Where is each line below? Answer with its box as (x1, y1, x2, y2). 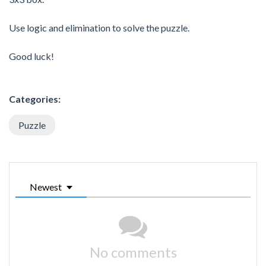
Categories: (9, 93, 61, 104)
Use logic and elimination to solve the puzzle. (9, 21, 189, 33)
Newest (30, 180, 62, 192)
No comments (89, 243, 177, 261)
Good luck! (9, 50, 54, 62)
